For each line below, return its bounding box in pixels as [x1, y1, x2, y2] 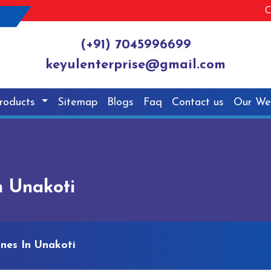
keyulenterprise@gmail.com [45, 58, 226, 73]
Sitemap [57, 96, 98, 108]
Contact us [172, 96, 224, 108]
